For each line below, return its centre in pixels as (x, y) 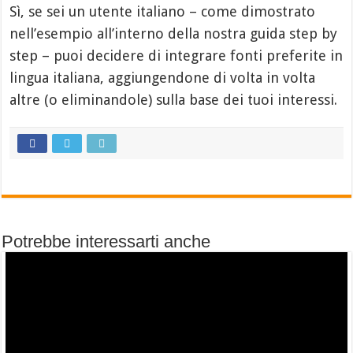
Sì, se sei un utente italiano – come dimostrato (163, 11)
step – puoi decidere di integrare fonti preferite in (176, 55)
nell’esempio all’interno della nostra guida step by (174, 33)
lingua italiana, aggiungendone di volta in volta (163, 77)
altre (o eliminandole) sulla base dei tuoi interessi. (174, 99)
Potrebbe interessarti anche (106, 241)
